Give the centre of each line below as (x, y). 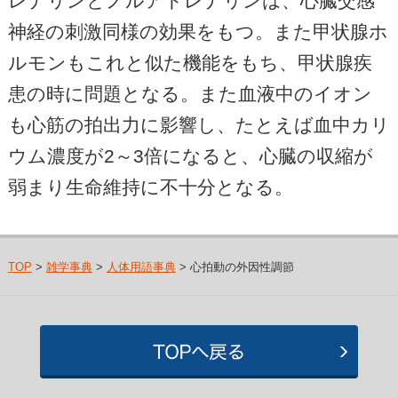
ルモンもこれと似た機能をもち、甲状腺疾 (190, 62)
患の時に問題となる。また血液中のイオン (190, 93)
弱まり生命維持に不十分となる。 (150, 187)
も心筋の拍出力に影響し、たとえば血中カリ (199, 124)
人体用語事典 (141, 267)
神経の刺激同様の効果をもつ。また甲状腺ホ (198, 31)
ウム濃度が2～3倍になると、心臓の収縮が (190, 155)
